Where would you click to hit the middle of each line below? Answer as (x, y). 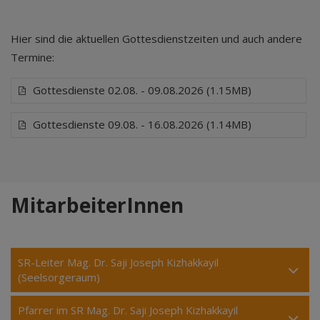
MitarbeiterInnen (97, 205)
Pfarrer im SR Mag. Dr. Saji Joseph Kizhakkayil (128, 310)
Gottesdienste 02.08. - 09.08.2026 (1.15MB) (142, 90)
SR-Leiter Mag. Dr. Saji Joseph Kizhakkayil (118, 262)
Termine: (32, 57)
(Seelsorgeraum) (59, 277)
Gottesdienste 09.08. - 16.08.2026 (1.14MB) (142, 124)
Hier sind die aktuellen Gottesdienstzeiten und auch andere (156, 39)
